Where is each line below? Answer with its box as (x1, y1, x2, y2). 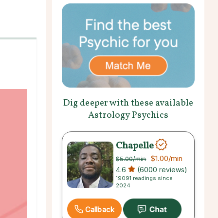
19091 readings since (116, 174, 173, 182)
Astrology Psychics (88, 109, 168, 122)
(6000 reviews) (135, 165, 188, 174)
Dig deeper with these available (63, 96, 194, 109)
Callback (85, 204, 114, 214)
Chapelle (116, 139, 154, 153)
